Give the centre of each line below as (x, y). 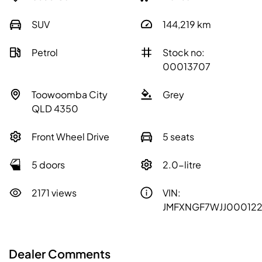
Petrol (45, 53)
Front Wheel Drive (70, 137)
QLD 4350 (55, 109)
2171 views (54, 193)
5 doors (48, 165)
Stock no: (184, 53)
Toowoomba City (70, 95)
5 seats (178, 137)
